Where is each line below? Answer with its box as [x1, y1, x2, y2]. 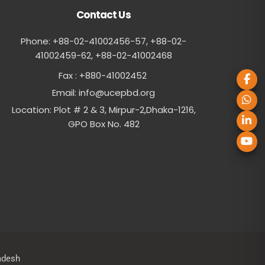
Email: [52, 86, 79, 99]
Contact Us [76, 8, 131, 22]
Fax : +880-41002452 [58, 69, 149, 82]
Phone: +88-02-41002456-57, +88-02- [21, 35, 186, 48]
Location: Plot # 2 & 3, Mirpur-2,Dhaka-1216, [11, 104, 196, 117]
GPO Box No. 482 [67, 118, 140, 131]
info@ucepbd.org [79, 86, 155, 99]
